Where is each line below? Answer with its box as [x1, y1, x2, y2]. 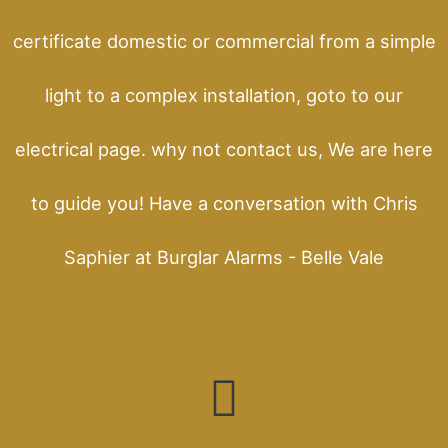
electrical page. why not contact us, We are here [15, 137, 433, 160]
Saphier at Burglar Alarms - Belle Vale [64, 245, 384, 268]
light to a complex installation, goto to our [45, 83, 403, 106]
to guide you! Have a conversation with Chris [30, 191, 418, 214]
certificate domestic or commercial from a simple [12, 29, 436, 52]
